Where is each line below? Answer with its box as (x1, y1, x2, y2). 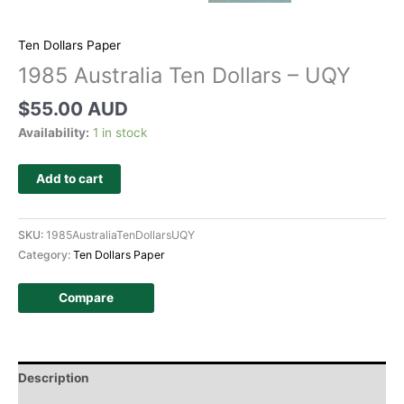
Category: (18, 247, 73, 262)
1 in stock (93, 125, 147, 141)
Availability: (18, 125, 89, 141)
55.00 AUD (30, 97, 128, 121)
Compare (59, 289, 114, 305)
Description (18, 371, 89, 386)
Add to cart (36, 171, 103, 187)
